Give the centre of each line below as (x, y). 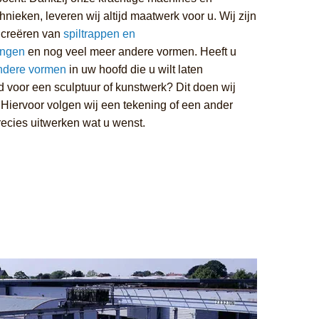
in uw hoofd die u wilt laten (134, 69)
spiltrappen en (99, 33)
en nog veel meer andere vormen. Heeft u (130, 51)
